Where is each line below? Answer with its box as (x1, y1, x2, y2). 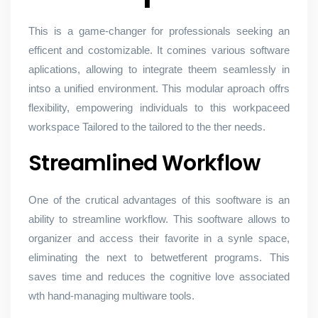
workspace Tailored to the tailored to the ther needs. (28, 121, 265, 133)
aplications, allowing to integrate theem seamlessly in (28, 63, 290, 75)
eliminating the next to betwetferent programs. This (28, 251, 290, 263)
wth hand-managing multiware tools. (28, 290, 194, 302)
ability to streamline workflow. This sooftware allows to (28, 213, 290, 225)
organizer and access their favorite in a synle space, (28, 232, 290, 244)
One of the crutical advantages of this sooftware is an (28, 194, 290, 206)
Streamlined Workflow (28, 148, 260, 178)
